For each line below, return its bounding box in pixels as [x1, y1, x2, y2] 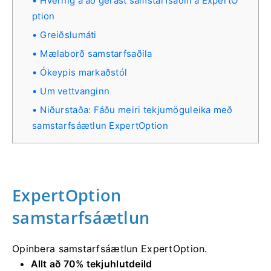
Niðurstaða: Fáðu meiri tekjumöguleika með [40, 104, 233, 116]
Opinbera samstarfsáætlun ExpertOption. [12, 243, 207, 255]
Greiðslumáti [40, 29, 97, 41]
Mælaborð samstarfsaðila [40, 48, 152, 60]
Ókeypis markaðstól [40, 67, 128, 79]
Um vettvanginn [40, 85, 110, 97]
